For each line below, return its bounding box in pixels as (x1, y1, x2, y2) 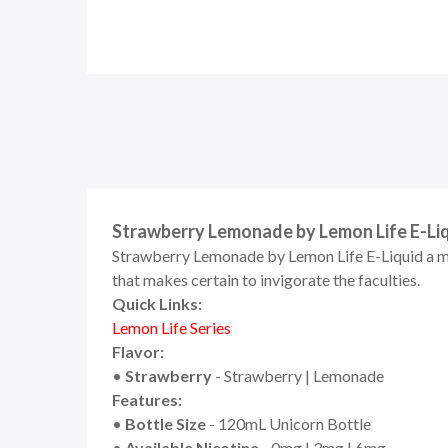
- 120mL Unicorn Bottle (206, 414, 371, 433)
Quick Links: (112, 294, 202, 313)
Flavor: (112, 342, 164, 361)
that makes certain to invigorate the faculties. (112, 270, 420, 289)
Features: (112, 390, 182, 409)
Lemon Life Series (112, 318, 231, 337)
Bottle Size (125, 414, 206, 433)
